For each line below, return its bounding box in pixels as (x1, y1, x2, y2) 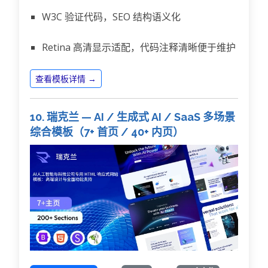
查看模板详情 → (35, 72, 96, 84)
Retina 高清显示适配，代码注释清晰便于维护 (42, 40, 236, 54)
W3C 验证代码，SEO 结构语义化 (42, 10, 181, 23)
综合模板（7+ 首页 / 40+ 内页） (30, 125, 184, 138)
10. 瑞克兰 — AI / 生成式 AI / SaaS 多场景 (30, 110, 235, 123)
